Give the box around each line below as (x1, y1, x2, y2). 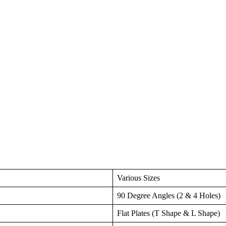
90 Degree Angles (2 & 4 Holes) (117, 191, 220, 200)
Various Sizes (117, 173, 160, 182)
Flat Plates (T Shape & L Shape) (117, 208, 220, 217)
